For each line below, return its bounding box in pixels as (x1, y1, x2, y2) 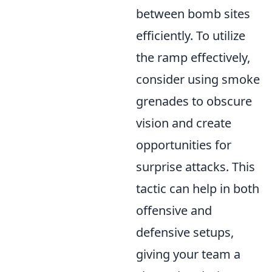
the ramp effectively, (136, 49, 250, 66)
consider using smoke (136, 71, 260, 87)
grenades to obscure (136, 93, 252, 109)
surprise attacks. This (136, 158, 255, 175)
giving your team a (136, 246, 240, 262)
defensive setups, (136, 224, 234, 240)
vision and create (136, 115, 231, 131)
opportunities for (136, 137, 231, 153)
